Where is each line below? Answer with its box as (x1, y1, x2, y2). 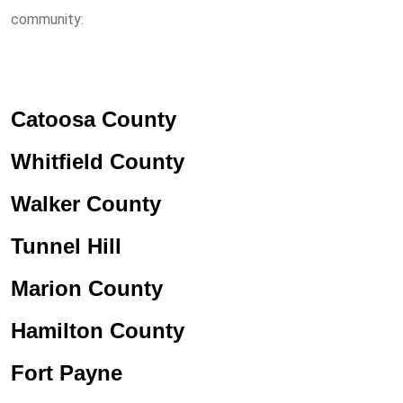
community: (11, 11, 84, 28)
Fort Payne (11, 361, 122, 385)
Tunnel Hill (11, 234, 121, 258)
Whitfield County (11, 149, 184, 174)
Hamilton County (11, 318, 184, 343)
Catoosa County (11, 107, 176, 131)
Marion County (11, 276, 163, 300)
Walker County (11, 192, 161, 216)
